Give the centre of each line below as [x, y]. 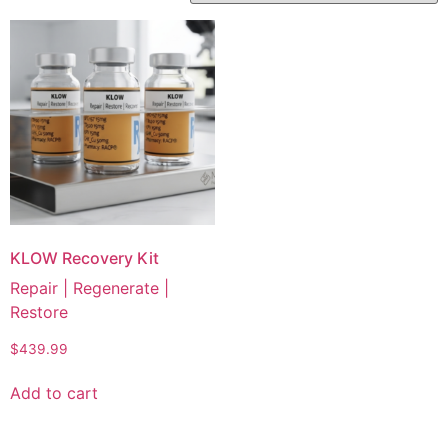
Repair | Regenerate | [89, 288]
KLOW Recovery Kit [84, 258]
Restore [39, 312]
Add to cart [54, 393]
